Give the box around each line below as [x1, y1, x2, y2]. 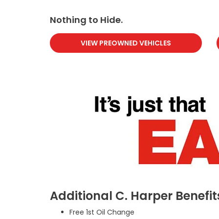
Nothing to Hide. [50, 14, 123, 26]
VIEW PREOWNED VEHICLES [81, 38, 172, 48]
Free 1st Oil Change [69, 207, 134, 217]
